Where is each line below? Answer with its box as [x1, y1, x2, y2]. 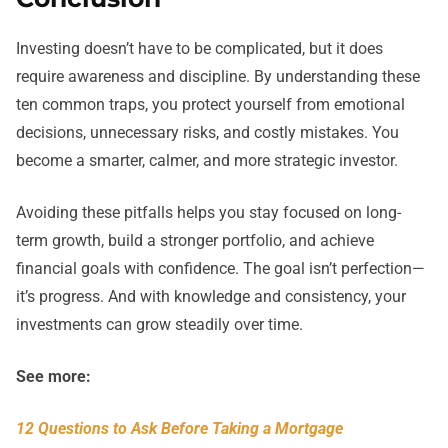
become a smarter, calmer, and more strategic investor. [16, 151, 398, 171]
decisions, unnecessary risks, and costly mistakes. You [16, 123, 399, 143]
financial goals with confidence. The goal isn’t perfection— [16, 259, 425, 279]
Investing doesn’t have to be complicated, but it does [16, 39, 383, 59]
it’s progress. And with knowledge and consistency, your [16, 287, 406, 307]
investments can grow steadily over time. [16, 315, 303, 335]
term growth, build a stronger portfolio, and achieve [16, 231, 374, 251]
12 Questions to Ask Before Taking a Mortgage [16, 419, 343, 439]
